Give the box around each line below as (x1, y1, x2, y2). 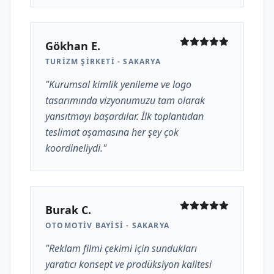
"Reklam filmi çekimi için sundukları (45, 242, 197, 255)
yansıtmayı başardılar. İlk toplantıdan (45, 109, 204, 123)
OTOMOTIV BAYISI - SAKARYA (45, 220, 169, 231)
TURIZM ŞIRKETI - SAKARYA (45, 56, 161, 67)
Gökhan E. (45, 39, 100, 53)
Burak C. (45, 202, 91, 217)
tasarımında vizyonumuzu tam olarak (45, 94, 205, 107)
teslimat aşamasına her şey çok (45, 125, 179, 139)
